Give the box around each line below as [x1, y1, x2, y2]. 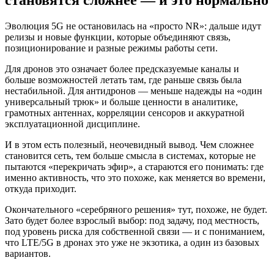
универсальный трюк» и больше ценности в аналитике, [5, 96, 238, 107]
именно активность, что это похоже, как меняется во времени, [5, 172, 265, 183]
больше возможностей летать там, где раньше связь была [5, 74, 242, 85]
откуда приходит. [5, 183, 76, 194]
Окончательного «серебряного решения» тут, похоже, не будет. [5, 204, 267, 215]
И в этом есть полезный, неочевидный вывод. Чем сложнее [5, 139, 254, 150]
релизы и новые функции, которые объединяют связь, [5, 31, 231, 42]
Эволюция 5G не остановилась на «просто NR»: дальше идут [5, 20, 261, 31]
